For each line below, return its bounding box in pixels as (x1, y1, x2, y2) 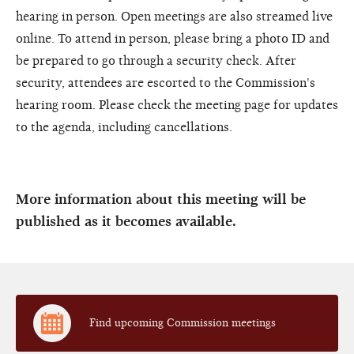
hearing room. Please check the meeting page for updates (16, 97, 338, 112)
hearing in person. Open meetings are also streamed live (16, 9, 333, 24)
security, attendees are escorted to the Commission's (16, 75, 315, 90)
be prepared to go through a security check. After (16, 53, 296, 68)
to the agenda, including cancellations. (16, 119, 232, 134)
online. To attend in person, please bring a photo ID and (16, 31, 330, 46)
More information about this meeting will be (16, 190, 306, 208)
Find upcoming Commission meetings (88, 315, 276, 330)
